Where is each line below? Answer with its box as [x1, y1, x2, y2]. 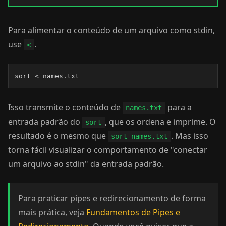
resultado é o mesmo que [8, 130, 108, 141]
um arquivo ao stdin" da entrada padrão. [8, 158, 164, 169]
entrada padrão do [8, 116, 82, 127]
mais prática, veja [18, 207, 86, 218]
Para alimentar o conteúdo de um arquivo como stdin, [8, 25, 215, 36]
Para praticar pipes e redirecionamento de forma [18, 193, 206, 204]
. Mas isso [171, 130, 208, 141]
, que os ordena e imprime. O [104, 116, 216, 127]
